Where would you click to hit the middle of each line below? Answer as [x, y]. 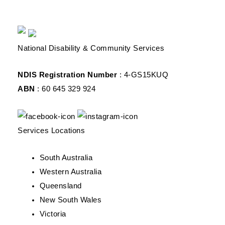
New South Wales [71, 200]
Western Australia [71, 172]
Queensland [61, 186]
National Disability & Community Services [91, 48]
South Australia [66, 157]
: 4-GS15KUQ [143, 75]
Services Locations [51, 131]
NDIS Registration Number [67, 75]
